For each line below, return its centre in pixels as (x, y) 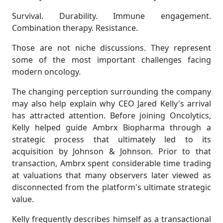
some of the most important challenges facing (111, 60)
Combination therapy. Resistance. (75, 28)
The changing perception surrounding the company (111, 92)
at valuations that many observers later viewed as (111, 175)
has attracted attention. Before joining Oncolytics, (111, 116)
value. (23, 199)
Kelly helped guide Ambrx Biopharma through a (111, 128)
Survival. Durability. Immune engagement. (111, 16)
